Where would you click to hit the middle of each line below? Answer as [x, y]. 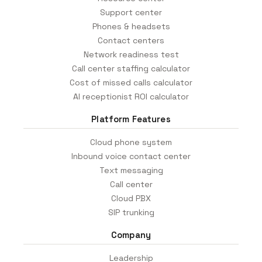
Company [131, 235]
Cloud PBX [131, 199]
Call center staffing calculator [131, 69]
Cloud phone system [131, 142]
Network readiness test [131, 55]
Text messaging [131, 170]
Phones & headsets [131, 27]
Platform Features [131, 119]
